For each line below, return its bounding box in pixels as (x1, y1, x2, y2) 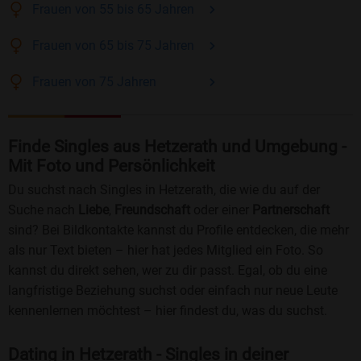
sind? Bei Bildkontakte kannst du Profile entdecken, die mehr (8, 222, 349, 239)
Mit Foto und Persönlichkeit (8, 156, 215, 176)
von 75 (72, 74, 117, 90)
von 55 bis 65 (72, 2, 155, 18)
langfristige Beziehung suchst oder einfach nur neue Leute (8, 283, 338, 299)
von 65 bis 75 (72, 38, 155, 54)
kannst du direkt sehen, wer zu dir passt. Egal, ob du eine (8, 263, 327, 279)
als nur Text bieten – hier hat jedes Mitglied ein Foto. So (8, 243, 323, 259)
